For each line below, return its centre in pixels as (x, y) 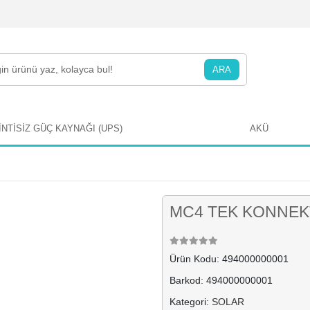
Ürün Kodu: (196, 259)
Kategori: (191, 302)
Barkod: (188, 280)
